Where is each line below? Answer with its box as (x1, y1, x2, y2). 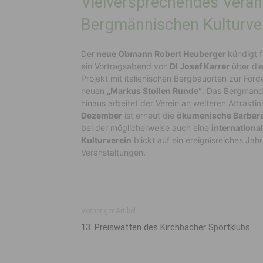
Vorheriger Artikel (81, 207, 136, 215)
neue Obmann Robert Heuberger (95, 49, 228, 59)
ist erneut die (122, 110, 177, 120)
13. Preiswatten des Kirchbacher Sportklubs (81, 222, 250, 232)
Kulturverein (81, 135, 131, 145)
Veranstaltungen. (81, 147, 146, 157)
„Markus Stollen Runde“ (107, 86, 202, 96)
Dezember (81, 110, 122, 120)
